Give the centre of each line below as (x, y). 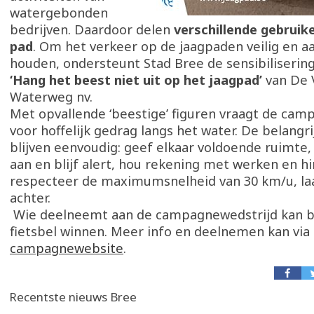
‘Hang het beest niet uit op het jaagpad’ (136, 80)
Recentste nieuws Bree (73, 297)
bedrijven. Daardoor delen (92, 29)
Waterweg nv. (53, 97)
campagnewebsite (67, 248)
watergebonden (59, 13)
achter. (32, 198)
